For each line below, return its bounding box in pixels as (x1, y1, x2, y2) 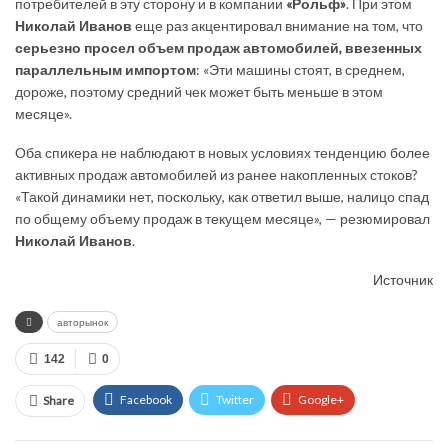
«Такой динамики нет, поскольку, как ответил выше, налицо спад (15, 187, 429, 205)
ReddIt (120, 429, 155, 445)
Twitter (216, 391, 254, 407)
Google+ (298, 391, 344, 407)
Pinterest (298, 429, 348, 445)
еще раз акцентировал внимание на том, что (132, 16, 423, 34)
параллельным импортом (15, 60, 196, 78)
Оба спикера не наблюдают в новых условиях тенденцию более (15, 143, 430, 161)
